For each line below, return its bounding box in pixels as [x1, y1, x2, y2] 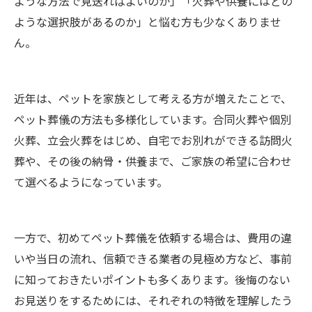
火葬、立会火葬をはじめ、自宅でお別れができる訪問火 [14, 132, 292, 148]
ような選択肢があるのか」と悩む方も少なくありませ [14, 13, 281, 30]
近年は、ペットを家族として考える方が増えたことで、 [14, 90, 292, 107]
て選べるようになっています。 [14, 173, 168, 190]
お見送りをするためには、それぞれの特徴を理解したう [14, 292, 292, 309]
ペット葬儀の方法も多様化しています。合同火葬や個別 [14, 111, 291, 127]
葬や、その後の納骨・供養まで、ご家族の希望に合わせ [14, 153, 292, 169]
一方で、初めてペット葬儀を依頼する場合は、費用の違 [14, 229, 292, 246]
